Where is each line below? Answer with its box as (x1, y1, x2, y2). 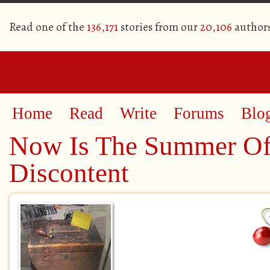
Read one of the (9, 19, 87, 35)
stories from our (118, 19, 200, 35)
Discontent (9, 158, 129, 188)
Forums (174, 104, 224, 122)
